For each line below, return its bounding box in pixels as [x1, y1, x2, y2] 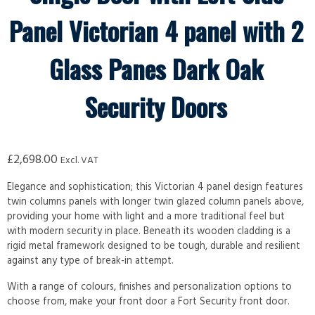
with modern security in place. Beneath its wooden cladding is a [7, 223, 290, 240]
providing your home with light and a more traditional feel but [7, 208, 285, 225]
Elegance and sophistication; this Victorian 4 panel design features [7, 179, 303, 195]
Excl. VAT [60, 152, 98, 169]
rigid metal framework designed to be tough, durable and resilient [7, 238, 300, 255]
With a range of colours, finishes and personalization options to [7, 278, 292, 295]
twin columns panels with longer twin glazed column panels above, [7, 193, 304, 210]
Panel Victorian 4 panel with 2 [8, 11, 303, 49]
